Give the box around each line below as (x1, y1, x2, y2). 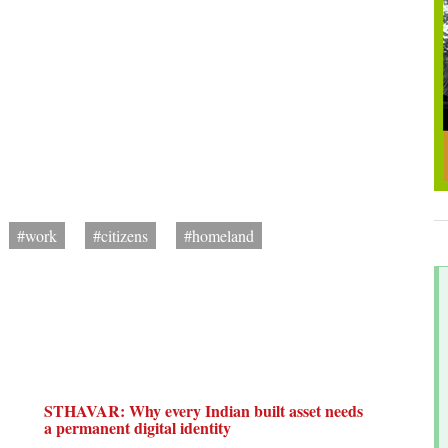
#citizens (93, 225, 148, 246)
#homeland (184, 225, 254, 246)
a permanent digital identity (44, 416, 231, 439)
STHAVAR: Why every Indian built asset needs (44, 399, 363, 422)
